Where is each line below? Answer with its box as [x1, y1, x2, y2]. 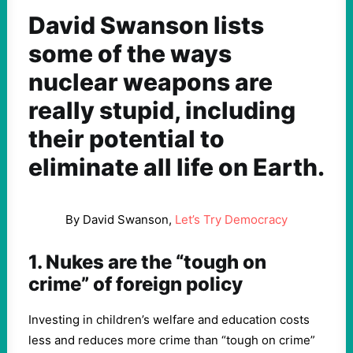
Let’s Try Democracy [175, 212, 288, 227]
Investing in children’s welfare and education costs [28, 312, 310, 327]
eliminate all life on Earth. [28, 153, 325, 181]
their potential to [28, 124, 225, 153]
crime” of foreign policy [28, 273, 243, 295]
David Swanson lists [28, 11, 264, 39]
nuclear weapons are [28, 68, 273, 96]
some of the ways [28, 39, 232, 68]
